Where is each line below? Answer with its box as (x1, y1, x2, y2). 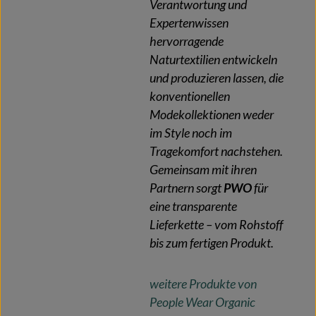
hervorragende (150, 33, 224, 49)
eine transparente (150, 198, 237, 214)
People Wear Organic (150, 294, 255, 310)
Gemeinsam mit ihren (150, 162, 257, 177)
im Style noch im (150, 125, 232, 140)
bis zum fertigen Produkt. (150, 235, 274, 250)
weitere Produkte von (150, 276, 257, 291)
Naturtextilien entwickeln (150, 51, 277, 67)
